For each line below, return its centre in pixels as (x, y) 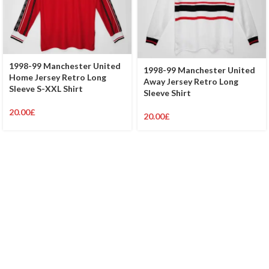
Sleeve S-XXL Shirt (46, 88)
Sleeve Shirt (167, 92)
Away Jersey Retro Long (191, 81)
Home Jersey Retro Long (58, 77)
